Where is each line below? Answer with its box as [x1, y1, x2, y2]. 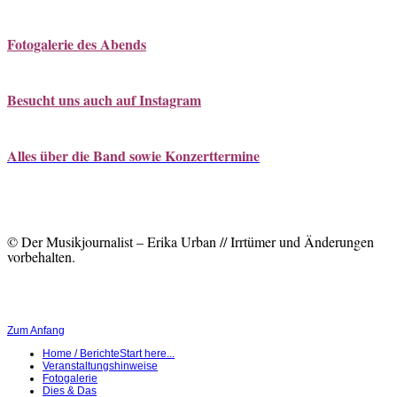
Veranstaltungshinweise [43, 360, 158, 373]
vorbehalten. [7, 247, 75, 267]
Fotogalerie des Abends [7, 34, 146, 55]
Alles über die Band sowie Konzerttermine [7, 145, 260, 167]
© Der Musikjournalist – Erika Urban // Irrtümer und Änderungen [7, 232, 374, 252]
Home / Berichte [43, 347, 120, 361]
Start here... [120, 347, 175, 361]
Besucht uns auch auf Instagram [7, 90, 201, 111]
